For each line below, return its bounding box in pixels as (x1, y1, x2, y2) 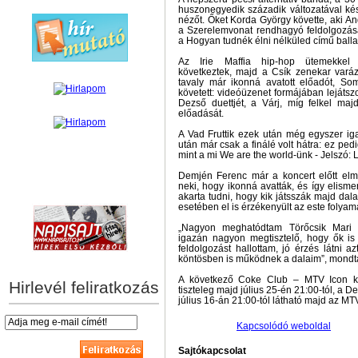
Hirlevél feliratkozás (9, 278, 159, 296)
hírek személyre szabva (43, 182, 116, 191)
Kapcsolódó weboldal (237, 320, 331, 332)
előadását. (178, 108, 224, 119)
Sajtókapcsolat (178, 345, 246, 356)
